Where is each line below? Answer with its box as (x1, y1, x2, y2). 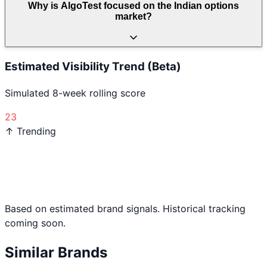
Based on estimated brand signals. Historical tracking (5, 203, 246, 215)
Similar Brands (5, 244, 107, 262)
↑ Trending (5, 125, 56, 138)
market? (115, 11, 152, 22)
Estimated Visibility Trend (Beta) (5, 59, 181, 73)
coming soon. (5, 217, 66, 229)
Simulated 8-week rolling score (5, 87, 145, 100)
